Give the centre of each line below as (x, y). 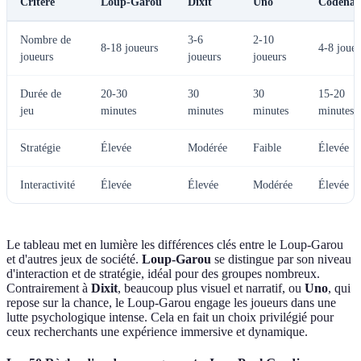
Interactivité (48, 185)
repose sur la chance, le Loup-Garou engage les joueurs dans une (171, 303)
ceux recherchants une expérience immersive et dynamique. (157, 332)
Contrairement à (49, 288)
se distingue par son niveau (281, 259)
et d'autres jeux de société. (74, 259)
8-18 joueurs (129, 48)
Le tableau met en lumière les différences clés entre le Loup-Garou (175, 245)
